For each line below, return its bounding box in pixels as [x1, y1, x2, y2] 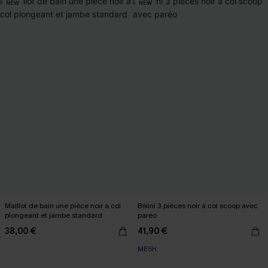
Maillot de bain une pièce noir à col [5, 201, 121, 211]
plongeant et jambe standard [5, 211, 102, 220]
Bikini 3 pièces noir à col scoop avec [138, 201, 258, 211]
